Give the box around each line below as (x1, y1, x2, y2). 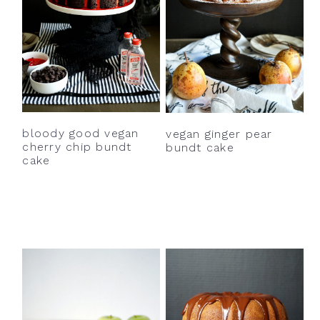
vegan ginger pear (166, 126, 273, 141)
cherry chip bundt (22, 140, 132, 154)
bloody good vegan (22, 126, 139, 141)
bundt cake (166, 140, 234, 154)
